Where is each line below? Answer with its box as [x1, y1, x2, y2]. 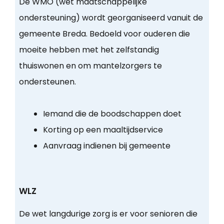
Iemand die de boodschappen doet [42, 108, 181, 120]
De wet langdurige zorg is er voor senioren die [18, 208, 197, 220]
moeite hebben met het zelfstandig [18, 44, 159, 56]
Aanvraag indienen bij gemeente [42, 140, 170, 152]
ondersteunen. [18, 76, 76, 88]
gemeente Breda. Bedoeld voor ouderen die [18, 28, 190, 40]
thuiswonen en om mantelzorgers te [18, 60, 162, 72]
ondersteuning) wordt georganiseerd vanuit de [18, 12, 203, 24]
